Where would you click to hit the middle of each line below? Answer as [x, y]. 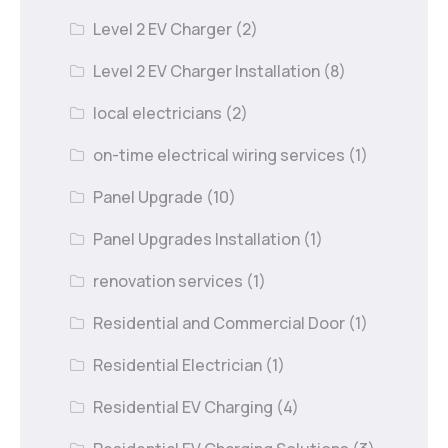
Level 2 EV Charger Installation [207, 70]
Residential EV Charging [183, 406]
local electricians [158, 112]
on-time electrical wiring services [219, 154]
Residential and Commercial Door [219, 322]
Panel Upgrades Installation [197, 238]
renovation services [168, 280]
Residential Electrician [178, 364]
